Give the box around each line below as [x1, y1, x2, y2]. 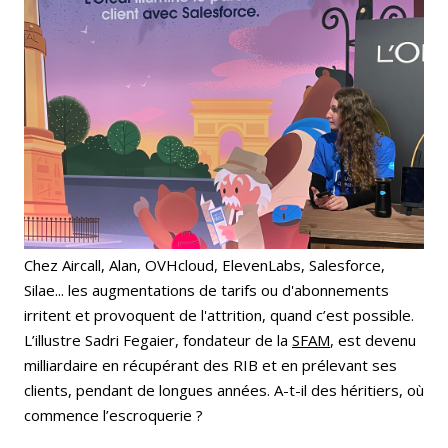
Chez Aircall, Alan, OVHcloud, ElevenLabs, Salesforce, [24, 254, 385, 275]
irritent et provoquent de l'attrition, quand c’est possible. [24, 304, 414, 325]
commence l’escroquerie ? [24, 404, 203, 425]
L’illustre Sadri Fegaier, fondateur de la [24, 329, 292, 350]
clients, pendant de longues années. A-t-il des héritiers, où [24, 379, 424, 400]
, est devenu [330, 329, 416, 350]
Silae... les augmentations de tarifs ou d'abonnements [24, 279, 389, 300]
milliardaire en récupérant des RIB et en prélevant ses [24, 354, 397, 375]
